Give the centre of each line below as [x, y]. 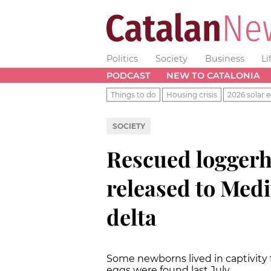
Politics [122, 59]
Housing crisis [192, 94]
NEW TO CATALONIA [213, 75]
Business [224, 59]
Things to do [133, 94]
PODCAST [129, 75]
